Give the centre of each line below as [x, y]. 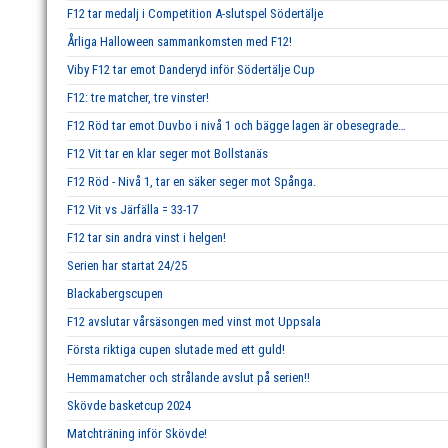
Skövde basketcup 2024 [129, 405]
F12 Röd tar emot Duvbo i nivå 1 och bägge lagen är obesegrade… [236, 125]
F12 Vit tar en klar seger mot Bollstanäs [167, 153]
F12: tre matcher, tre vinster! [138, 97]
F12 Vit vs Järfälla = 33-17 [132, 209]
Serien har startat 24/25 [127, 265]
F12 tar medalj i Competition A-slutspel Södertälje [195, 13]
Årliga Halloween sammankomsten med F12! [179, 41]
